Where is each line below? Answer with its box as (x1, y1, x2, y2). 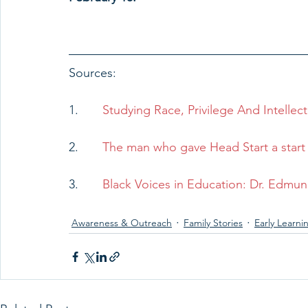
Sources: (69, 65, 120, 81)
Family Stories (184, 216, 243, 229)
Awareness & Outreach (71, 216, 172, 229)
